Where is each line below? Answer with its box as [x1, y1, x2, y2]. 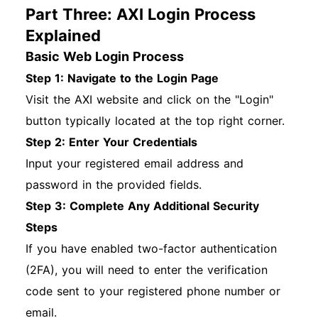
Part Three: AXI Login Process [26, 5, 256, 23]
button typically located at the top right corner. [26, 114, 285, 128]
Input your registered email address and [26, 156, 243, 170]
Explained [26, 26, 101, 45]
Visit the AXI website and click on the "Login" [26, 92, 273, 106]
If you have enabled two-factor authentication [26, 241, 277, 256]
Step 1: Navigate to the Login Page [26, 71, 219, 85]
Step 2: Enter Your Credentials [26, 135, 197, 149]
